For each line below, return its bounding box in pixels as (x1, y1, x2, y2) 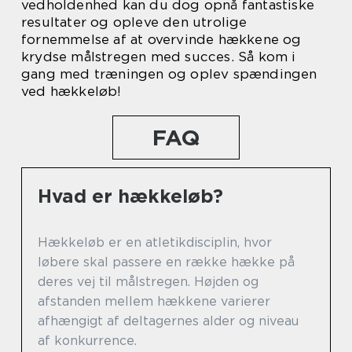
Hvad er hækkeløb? (38, 185, 223, 207)
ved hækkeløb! (21, 83, 122, 99)
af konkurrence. (38, 333, 137, 348)
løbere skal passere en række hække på (38, 255, 295, 269)
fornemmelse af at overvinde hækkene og (21, 31, 302, 47)
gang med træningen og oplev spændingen (21, 66, 317, 82)
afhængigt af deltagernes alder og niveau (38, 313, 299, 328)
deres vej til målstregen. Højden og (38, 274, 258, 289)
